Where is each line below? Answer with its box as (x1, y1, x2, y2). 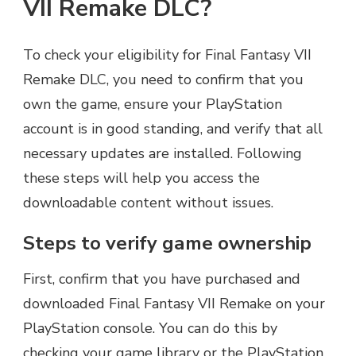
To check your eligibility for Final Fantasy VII (23, 44, 311, 64)
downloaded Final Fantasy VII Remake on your (23, 294, 325, 314)
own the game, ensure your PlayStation (23, 94, 282, 114)
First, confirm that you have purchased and (23, 269, 300, 289)
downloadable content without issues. (23, 192, 273, 212)
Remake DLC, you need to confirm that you (23, 69, 304, 89)
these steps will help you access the (23, 168, 260, 188)
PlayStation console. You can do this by (23, 319, 277, 339)
